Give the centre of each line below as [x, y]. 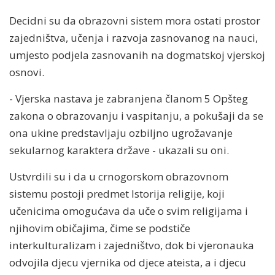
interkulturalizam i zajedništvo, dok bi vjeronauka [132, 245]
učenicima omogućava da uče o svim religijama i [129, 211]
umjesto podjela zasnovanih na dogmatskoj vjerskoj [137, 55]
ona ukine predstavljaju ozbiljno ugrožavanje [121, 133]
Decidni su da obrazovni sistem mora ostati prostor [135, 20]
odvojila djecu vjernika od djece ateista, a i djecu [128, 262]
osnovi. [27, 72]
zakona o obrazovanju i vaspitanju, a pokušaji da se [136, 115]
